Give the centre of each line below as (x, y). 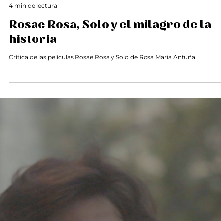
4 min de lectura (33, 22)
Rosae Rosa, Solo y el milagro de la (110, 41)
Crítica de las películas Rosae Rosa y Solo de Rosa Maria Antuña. (103, 73)
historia (33, 56)
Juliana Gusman (33, 13)
